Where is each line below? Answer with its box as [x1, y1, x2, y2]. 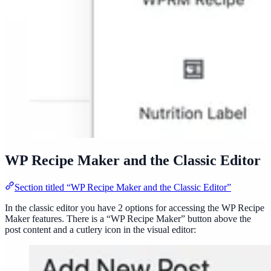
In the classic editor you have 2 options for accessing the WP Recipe [5, 203, 264, 214]
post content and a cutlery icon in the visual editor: [5, 224, 196, 235]
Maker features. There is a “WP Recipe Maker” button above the [5, 214, 251, 224]
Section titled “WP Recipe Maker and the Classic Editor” [15, 182, 231, 193]
